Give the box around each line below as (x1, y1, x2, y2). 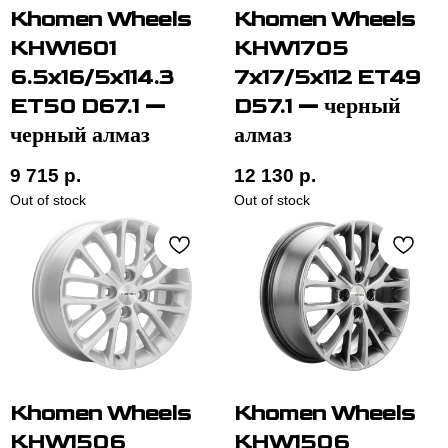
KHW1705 (234, 34, 348, 62)
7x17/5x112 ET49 (234, 63, 421, 91)
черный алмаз (10, 121, 150, 149)
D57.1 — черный (234, 92, 401, 120)
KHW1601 (10, 34, 116, 62)
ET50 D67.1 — (10, 92, 166, 120)
